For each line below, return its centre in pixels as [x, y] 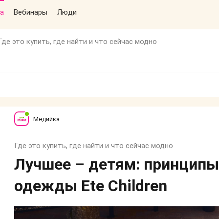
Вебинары [31, 12]
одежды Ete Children [91, 186]
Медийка [46, 119]
